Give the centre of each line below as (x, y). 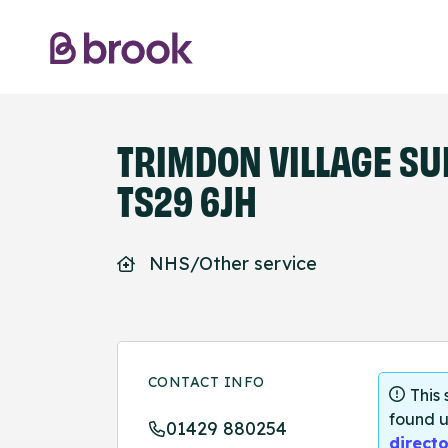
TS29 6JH (187, 198)
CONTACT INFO (206, 382)
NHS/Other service (233, 264)
